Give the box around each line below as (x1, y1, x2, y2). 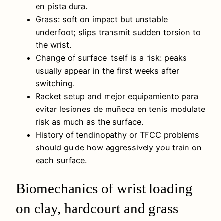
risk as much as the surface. (36, 116, 143, 127)
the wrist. (36, 39, 71, 50)
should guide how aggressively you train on (36, 142, 202, 152)
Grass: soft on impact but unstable (36, 14, 168, 24)
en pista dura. (36, 1, 87, 11)
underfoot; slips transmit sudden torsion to (36, 27, 201, 37)
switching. (36, 78, 74, 88)
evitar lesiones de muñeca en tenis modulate (36, 104, 205, 114)
